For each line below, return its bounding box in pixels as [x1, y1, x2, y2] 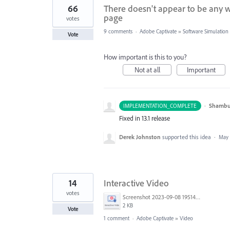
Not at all [134, 65, 160, 74]
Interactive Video [104, 177, 169, 189]
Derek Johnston [119, 133, 161, 141]
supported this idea [162, 133, 213, 141]
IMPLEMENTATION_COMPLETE [123, 102, 197, 109]
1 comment [104, 215, 129, 222]
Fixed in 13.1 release [119, 114, 170, 122]
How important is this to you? [104, 52, 187, 62]
